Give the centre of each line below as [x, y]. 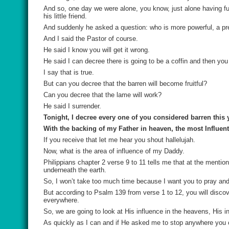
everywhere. [61, 200]
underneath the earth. [75, 170]
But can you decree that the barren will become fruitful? [125, 84]
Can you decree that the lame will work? [102, 95]
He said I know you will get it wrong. [97, 50]
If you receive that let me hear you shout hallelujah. [119, 140]
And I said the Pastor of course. [91, 39]
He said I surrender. [72, 106]
